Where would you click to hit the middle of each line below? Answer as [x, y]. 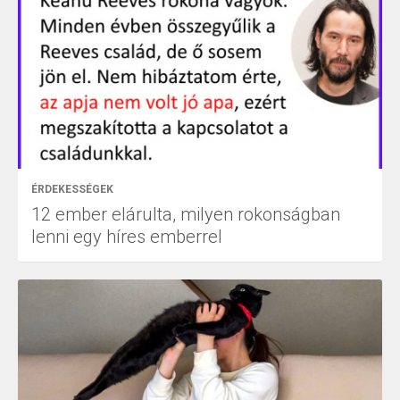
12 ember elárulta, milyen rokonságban [186, 215]
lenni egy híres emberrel [127, 237]
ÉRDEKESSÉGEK [72, 190]
